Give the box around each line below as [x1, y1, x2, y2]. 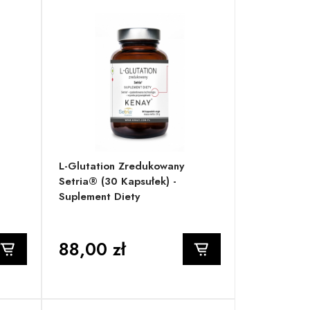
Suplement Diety [59, 189, 140, 205]
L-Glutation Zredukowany [59, 158, 185, 174]
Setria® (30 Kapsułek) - [59, 174, 177, 190]
